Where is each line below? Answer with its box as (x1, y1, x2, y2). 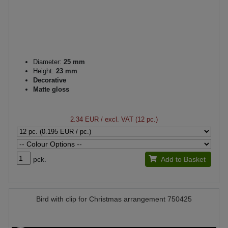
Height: (33, 67, 54, 75)
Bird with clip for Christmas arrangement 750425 (36, 195, 192, 203)
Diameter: (33, 58, 62, 66)
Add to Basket (160, 155, 206, 163)
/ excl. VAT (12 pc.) (99, 116, 158, 123)
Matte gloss (33, 85, 69, 93)
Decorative (33, 76, 66, 84)
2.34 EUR (70, 116, 99, 123)
